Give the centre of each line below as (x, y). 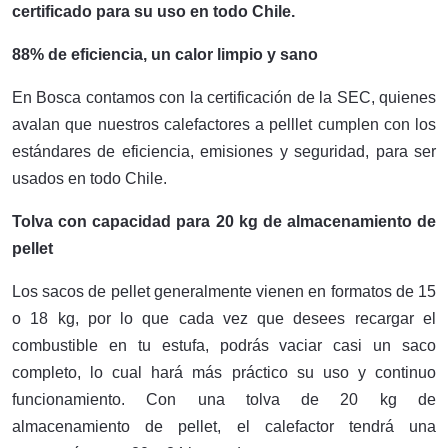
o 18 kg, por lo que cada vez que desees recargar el (224, 318)
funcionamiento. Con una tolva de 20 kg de (224, 399)
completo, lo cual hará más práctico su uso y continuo (224, 372)
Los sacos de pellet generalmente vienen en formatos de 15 (224, 291)
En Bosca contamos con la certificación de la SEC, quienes (224, 97)
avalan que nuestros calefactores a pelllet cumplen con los (224, 124)
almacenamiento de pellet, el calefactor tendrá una (224, 426)
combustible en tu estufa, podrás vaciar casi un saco (224, 345)
